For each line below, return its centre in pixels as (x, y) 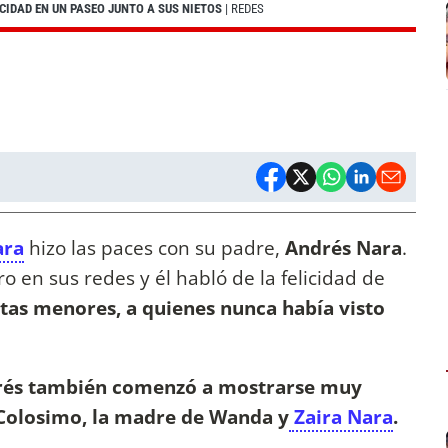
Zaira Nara (341, 417)
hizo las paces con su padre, (152, 248)
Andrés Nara (341, 248)
